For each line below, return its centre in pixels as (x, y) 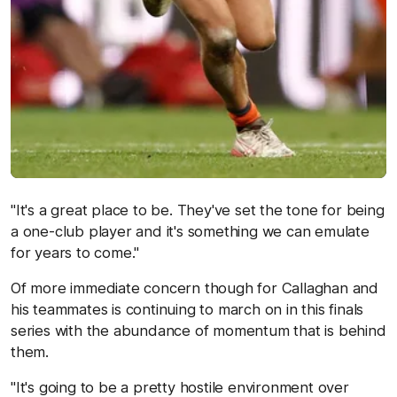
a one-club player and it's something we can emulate (190, 231)
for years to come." (75, 252)
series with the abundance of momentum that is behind (198, 330)
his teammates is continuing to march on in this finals (187, 309)
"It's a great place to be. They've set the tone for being (198, 210)
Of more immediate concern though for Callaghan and (195, 288)
